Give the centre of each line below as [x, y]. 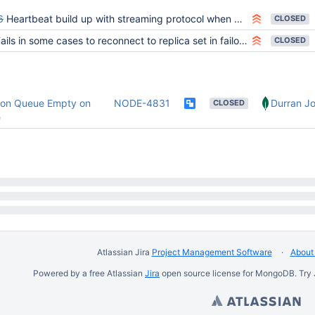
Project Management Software [212, 252]
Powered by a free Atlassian [89, 273]
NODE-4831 [142, 103]
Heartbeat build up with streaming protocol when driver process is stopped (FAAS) [120, 19]
